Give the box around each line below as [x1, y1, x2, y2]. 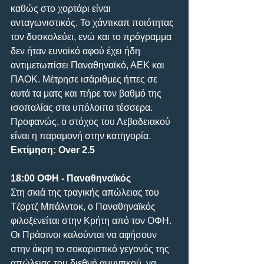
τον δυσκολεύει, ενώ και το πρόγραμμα [11, 31, 174, 42]
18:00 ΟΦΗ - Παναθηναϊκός [11, 173, 133, 183]
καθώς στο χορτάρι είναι [11, 3, 113, 14]
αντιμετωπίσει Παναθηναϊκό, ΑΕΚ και [11, 60, 167, 70]
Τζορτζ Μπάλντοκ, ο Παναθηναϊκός [11, 201, 158, 212]
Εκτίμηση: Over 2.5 [11, 144, 95, 155]
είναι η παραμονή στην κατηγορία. [11, 130, 151, 141]
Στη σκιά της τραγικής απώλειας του [11, 187, 161, 197]
